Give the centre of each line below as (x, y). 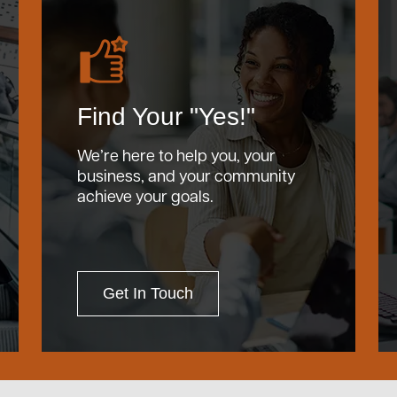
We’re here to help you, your (176, 155)
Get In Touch (148, 293)
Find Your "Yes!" (166, 117)
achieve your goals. (145, 195)
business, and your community (187, 175)
